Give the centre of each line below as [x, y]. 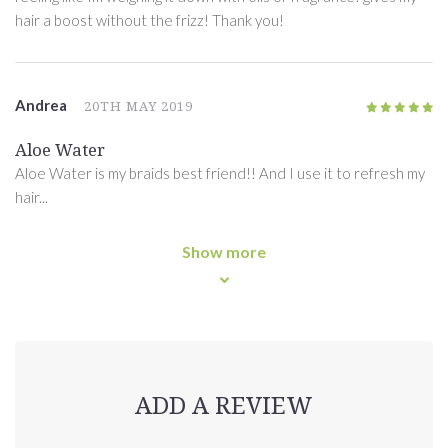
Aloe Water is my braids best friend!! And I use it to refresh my [220, 173]
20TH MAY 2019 [139, 107]
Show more [224, 252]
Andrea [41, 105]
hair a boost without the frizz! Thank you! [149, 20]
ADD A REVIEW [224, 406]
